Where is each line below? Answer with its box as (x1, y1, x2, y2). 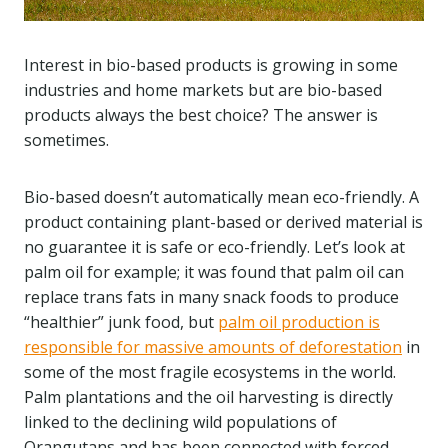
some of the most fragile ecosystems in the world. (24, 361, 396, 383)
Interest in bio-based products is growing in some (24, 54, 398, 76)
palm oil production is (218, 311, 380, 333)
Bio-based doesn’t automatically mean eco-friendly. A (24, 186, 419, 208)
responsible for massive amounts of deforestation (24, 336, 402, 358)
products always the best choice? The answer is (24, 104, 378, 126)
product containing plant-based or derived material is (24, 211, 423, 233)
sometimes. (24, 129, 117, 151)
